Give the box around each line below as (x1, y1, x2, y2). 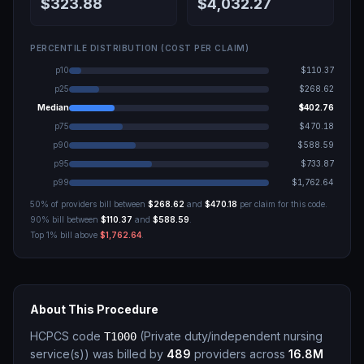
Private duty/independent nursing (144, 329, 323, 343)
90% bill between (30, 214, 101, 224)
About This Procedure (30, 302, 158, 316)
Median (37, 102, 69, 112)
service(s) (30, 347, 84, 361)
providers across (191, 347, 285, 361)
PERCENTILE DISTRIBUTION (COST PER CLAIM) (30, 43, 249, 53)
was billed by (89, 347, 163, 361)
